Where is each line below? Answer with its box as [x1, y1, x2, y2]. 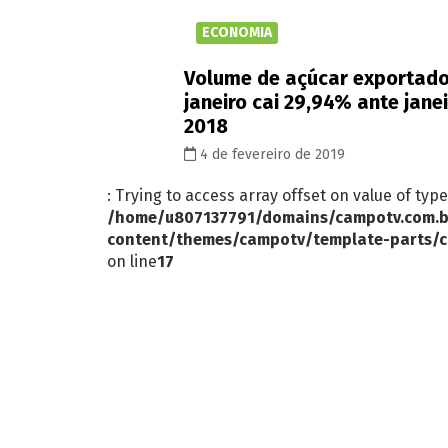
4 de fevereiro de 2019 [196, 145, 345, 163]
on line [107, 251, 157, 271]
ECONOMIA [202, 23, 272, 41]
